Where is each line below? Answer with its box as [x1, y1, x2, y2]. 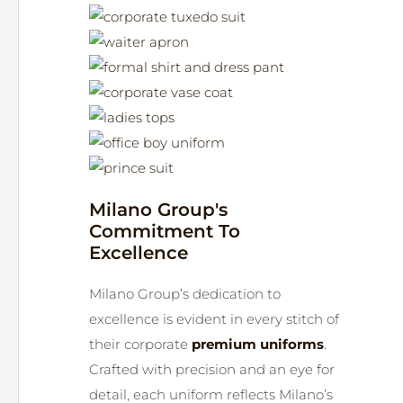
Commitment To [89, 220, 240, 242]
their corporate [89, 336, 192, 353]
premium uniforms [192, 336, 324, 353]
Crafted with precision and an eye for [89, 361, 335, 378]
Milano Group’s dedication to [89, 285, 281, 302]
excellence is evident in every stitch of [89, 310, 339, 327]
